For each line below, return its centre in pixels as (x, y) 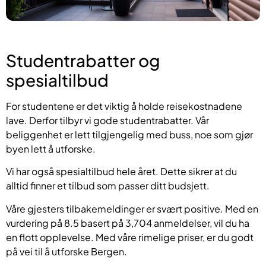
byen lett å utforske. (51, 148)
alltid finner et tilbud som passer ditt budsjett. (108, 186)
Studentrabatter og (83, 60)
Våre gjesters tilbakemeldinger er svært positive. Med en (132, 208)
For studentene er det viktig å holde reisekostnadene (124, 106)
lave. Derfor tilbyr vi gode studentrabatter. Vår (107, 120)
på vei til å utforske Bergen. (66, 251)
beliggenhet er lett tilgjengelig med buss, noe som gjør (129, 134)
